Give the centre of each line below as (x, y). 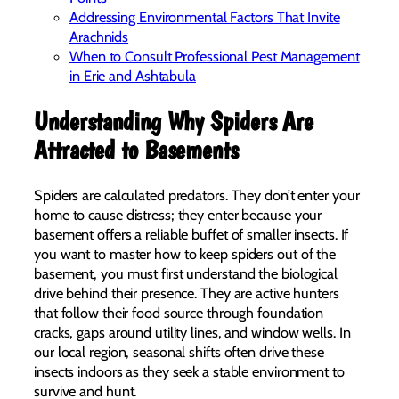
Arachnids (99, 37)
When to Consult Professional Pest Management (215, 57)
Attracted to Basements (136, 149)
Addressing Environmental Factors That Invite (205, 17)
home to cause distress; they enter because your (178, 214)
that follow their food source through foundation (179, 312)
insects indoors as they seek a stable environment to (189, 371)
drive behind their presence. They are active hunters (187, 293)
